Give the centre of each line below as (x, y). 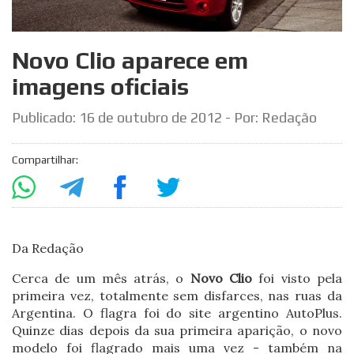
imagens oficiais (101, 86)
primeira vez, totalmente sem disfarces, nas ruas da (177, 295)
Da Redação (48, 248)
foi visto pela (297, 278)
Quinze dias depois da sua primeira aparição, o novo (177, 330)
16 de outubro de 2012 (151, 117)
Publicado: (46, 117)
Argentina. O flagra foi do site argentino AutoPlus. (177, 313)
